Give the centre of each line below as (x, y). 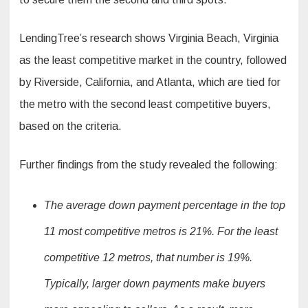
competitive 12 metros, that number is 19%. (148, 258)
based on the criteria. (70, 126)
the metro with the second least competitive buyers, (145, 104)
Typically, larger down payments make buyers (155, 284)
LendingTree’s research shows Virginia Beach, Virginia (149, 38)
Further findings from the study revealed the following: (148, 165)
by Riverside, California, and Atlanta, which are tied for (150, 82)
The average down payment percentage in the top (165, 206)
